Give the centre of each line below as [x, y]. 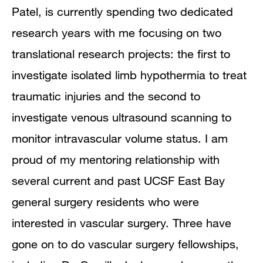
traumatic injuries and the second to [106, 96]
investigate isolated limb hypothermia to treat [129, 75]
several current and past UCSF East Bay [118, 181]
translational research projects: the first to [121, 54]
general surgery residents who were [105, 202]
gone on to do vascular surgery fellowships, [125, 244]
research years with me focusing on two [117, 33]
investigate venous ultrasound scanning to [122, 117]
